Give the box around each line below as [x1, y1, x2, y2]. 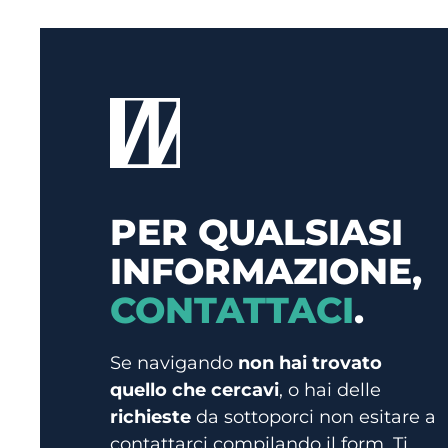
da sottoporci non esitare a [191, 405, 436, 428]
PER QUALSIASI [110, 209, 403, 254]
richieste [110, 405, 191, 428]
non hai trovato [238, 351, 382, 374]
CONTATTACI [110, 287, 354, 332]
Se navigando [110, 351, 238, 374]
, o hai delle [279, 378, 381, 401]
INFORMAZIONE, [110, 248, 422, 293]
